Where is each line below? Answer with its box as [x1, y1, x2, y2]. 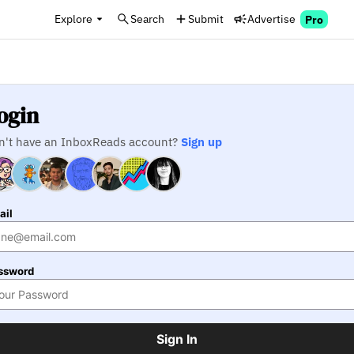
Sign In [156, 331, 198, 347]
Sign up [181, 134, 223, 150]
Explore [55, 11, 92, 26]
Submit [188, 11, 224, 26]
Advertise [247, 11, 296, 26]
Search [130, 11, 164, 26]
